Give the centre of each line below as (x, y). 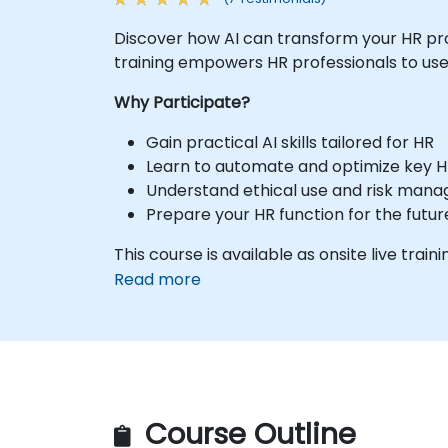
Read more (157, 279)
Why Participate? (182, 102)
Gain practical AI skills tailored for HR (290, 142)
